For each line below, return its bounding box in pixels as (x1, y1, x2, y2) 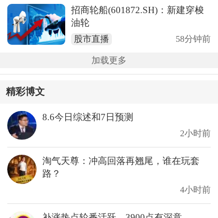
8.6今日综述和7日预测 (42, 111, 133, 122)
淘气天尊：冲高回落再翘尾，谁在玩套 (42, 156, 200, 166)
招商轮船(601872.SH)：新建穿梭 (71, 5, 204, 16)
